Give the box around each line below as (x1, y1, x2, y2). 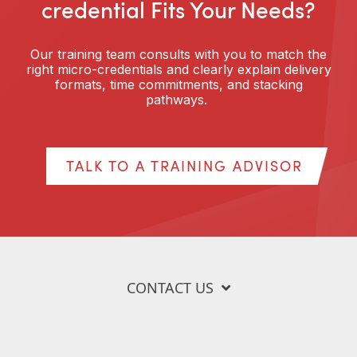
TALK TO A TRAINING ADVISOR (66, 156, 303, 175)
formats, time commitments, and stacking (54, 76, 303, 92)
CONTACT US (127, 278, 214, 297)
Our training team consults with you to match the (30, 46, 327, 62)
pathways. (146, 92, 211, 108)
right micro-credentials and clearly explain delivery (25, 61, 331, 77)
